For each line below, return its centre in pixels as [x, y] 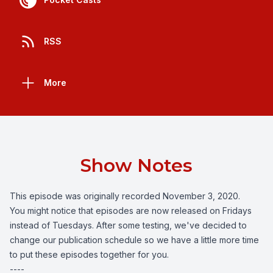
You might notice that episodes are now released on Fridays [131, 211]
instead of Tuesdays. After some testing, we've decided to [128, 225]
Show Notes [136, 166]
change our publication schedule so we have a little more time [134, 240]
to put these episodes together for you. [89, 255]
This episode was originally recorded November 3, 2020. [125, 196]
